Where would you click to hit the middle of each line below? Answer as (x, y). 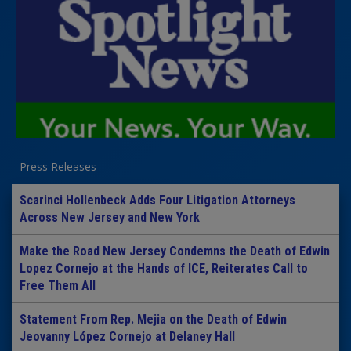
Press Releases (58, 167)
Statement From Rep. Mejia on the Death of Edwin (153, 320)
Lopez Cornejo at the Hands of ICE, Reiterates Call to (164, 269)
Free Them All (58, 286)
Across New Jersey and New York (110, 218)
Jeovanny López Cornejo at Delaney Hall (127, 337)
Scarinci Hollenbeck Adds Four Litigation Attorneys (157, 201)
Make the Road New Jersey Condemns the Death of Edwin (175, 251)
